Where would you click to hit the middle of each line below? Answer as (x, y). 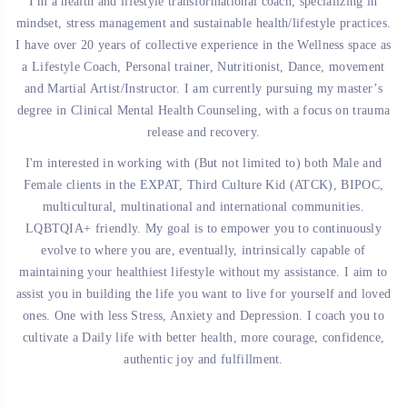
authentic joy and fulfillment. (203, 360)
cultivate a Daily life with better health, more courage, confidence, (203, 338)
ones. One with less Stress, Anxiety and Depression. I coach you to (203, 316)
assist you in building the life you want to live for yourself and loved (203, 294)
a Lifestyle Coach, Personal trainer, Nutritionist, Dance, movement (203, 67)
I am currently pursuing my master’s (283, 89)
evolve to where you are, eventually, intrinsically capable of (203, 251)
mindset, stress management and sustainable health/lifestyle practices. (203, 24)
